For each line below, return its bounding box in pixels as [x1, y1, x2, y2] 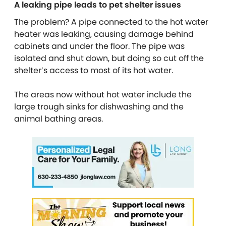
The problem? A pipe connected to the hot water [14, 16, 208, 28]
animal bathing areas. [14, 112, 103, 125]
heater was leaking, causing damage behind [14, 28, 194, 40]
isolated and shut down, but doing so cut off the [14, 52, 204, 64]
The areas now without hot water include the [14, 88, 192, 100]
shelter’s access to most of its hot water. [14, 64, 173, 76]
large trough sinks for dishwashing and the [14, 100, 184, 112]
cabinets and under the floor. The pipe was [14, 40, 185, 52]
